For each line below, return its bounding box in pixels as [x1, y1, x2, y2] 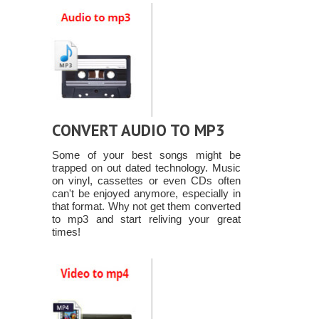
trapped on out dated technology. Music [51, 162, 241, 174]
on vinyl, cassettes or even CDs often [51, 174, 241, 187]
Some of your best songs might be [51, 149, 241, 162]
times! [51, 226, 80, 239]
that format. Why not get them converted [51, 200, 241, 213]
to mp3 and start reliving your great [51, 213, 241, 226]
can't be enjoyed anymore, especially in [51, 187, 241, 200]
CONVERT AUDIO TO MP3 [51, 120, 225, 141]
